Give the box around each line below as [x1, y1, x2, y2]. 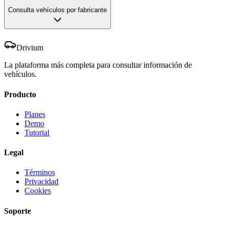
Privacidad [24, 177, 59, 186]
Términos [24, 168, 55, 177]
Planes [24, 109, 45, 119]
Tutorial [24, 128, 49, 137]
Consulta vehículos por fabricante [8, 6, 107, 14]
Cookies [24, 186, 51, 195]
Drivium [16, 43, 43, 52]
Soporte [4, 206, 31, 215]
